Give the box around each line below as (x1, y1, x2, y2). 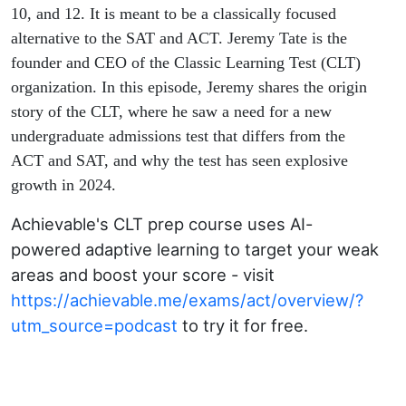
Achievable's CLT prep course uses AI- (11, 214, 313, 235)
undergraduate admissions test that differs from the (11, 127, 345, 146)
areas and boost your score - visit (11, 265, 275, 285)
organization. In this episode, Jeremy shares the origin (11, 78, 367, 97)
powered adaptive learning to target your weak (11, 239, 379, 260)
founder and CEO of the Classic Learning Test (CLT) (11, 53, 361, 72)
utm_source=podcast (11, 315, 178, 336)
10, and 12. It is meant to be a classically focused (11, 5, 336, 24)
